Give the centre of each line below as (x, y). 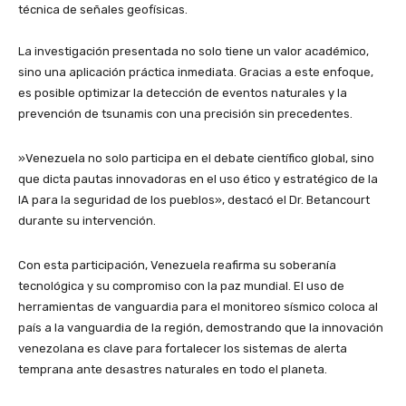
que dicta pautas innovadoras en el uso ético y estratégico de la (198, 179)
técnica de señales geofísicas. (103, 9)
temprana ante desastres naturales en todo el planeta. (173, 369)
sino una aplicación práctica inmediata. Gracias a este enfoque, (196, 72)
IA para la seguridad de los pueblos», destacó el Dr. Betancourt (194, 199)
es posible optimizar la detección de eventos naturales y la (183, 92)
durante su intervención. (87, 220)
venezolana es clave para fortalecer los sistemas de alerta (183, 348)
